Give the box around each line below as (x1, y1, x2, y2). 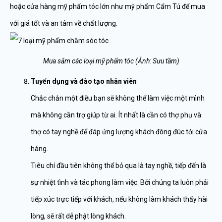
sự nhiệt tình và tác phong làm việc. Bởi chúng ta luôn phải (31, 178, 209, 187)
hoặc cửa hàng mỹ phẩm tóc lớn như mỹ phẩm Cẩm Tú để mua (10, 2, 205, 10)
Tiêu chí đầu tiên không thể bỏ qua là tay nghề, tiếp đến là (31, 162, 206, 170)
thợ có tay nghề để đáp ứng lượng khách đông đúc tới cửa (31, 128, 207, 136)
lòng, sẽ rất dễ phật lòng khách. (31, 212, 126, 221)
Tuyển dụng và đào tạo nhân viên (31, 77, 137, 86)
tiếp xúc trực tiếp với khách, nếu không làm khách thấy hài (31, 195, 208, 204)
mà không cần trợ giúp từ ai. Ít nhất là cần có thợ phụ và (31, 111, 201, 119)
